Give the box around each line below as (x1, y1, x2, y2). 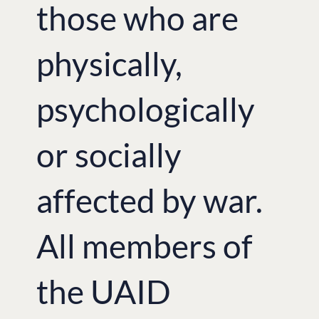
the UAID (36, 271, 172, 311)
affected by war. (36, 180, 263, 220)
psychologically (36, 89, 256, 129)
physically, (36, 43, 183, 83)
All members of (36, 226, 253, 266)
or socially (36, 135, 182, 174)
